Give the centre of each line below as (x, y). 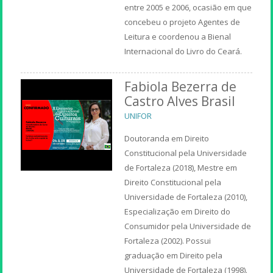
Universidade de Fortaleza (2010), (186, 197)
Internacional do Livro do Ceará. (183, 51)
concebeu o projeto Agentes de (183, 22)
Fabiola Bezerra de (181, 86)
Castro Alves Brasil (180, 101)
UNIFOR (138, 115)
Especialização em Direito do (178, 211)
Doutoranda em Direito (167, 138)
